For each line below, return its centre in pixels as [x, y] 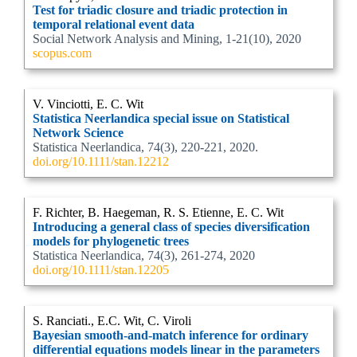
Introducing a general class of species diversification [171, 227]
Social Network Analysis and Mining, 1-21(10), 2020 [167, 39]
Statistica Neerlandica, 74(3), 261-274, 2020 [144, 255]
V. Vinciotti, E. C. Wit [88, 104]
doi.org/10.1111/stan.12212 [101, 161]
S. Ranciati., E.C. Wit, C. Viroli [112, 321]
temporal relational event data [114, 24]
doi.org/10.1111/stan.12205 [101, 270]
